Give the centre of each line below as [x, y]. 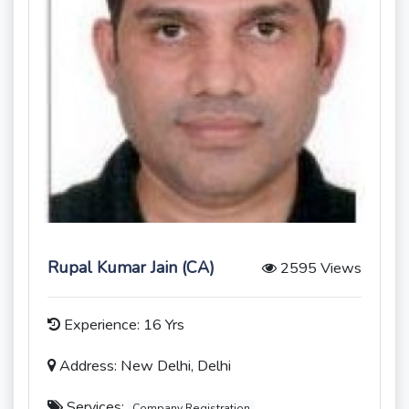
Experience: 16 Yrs [122, 325]
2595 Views [319, 268]
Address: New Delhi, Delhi [143, 366]
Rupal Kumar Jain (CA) [131, 267]
